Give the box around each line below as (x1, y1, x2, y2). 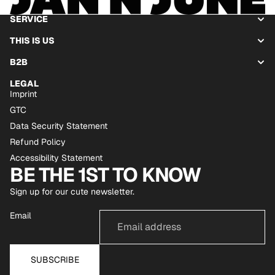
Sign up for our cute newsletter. (10, 185, 134, 197)
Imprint (10, 88, 37, 99)
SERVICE (10, 13, 48, 25)
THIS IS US (10, 34, 55, 46)
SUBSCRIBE (30, 254, 79, 265)
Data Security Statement (10, 120, 107, 131)
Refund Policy (10, 136, 66, 147)
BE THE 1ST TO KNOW (10, 161, 201, 187)
